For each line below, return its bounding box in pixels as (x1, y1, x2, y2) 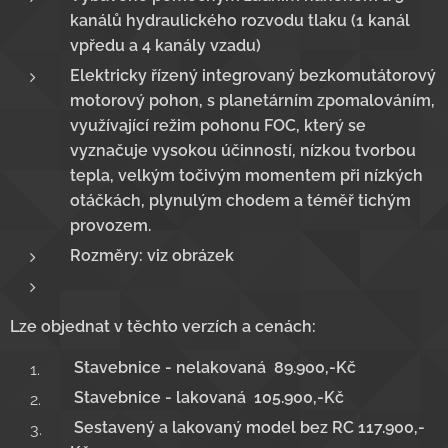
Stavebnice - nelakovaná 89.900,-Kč (70, 358, 360, 378)
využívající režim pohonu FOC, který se (70, 116, 366, 136)
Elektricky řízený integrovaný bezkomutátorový (70, 66, 436, 86)
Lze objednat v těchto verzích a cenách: (10, 317, 316, 337)
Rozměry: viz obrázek (70, 246, 234, 266)
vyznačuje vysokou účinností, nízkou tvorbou (70, 141, 416, 161)
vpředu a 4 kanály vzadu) (70, 36, 265, 56)
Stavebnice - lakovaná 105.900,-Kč (70, 388, 344, 408)
